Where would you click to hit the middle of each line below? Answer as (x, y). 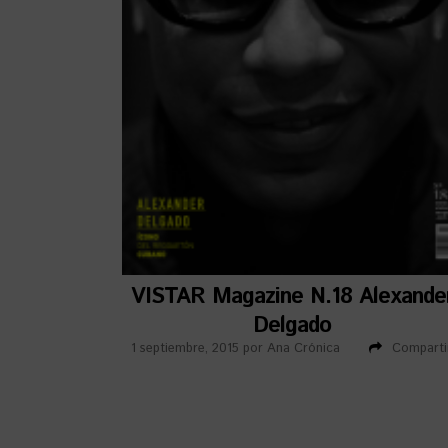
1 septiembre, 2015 (185, 348)
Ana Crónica (304, 348)
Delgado (291, 325)
